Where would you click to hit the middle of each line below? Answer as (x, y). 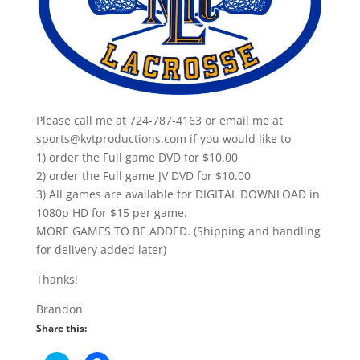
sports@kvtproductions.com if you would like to (163, 138)
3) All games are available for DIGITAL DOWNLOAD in (178, 194)
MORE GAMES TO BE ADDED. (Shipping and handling (178, 231)
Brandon (59, 309)
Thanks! (57, 279)
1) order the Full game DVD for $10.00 (137, 157)
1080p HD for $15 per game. (111, 212)
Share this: (61, 328)
